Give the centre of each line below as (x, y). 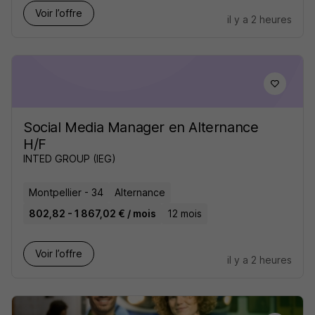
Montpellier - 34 (66, 192)
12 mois (185, 213)
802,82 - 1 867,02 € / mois (92, 213)
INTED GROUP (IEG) (70, 159)
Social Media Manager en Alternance (141, 127)
